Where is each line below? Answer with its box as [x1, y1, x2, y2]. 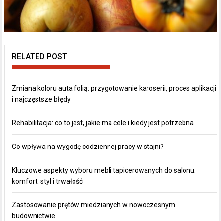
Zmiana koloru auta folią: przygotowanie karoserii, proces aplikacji [12, 84, 217, 93]
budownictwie [12, 212, 56, 220]
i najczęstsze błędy [12, 95, 71, 104]
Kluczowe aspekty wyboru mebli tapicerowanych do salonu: [12, 166, 196, 175]
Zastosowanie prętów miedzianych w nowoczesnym [12, 201, 176, 209]
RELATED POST [12, 52, 68, 62]
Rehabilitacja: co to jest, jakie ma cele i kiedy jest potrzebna [12, 119, 194, 127]
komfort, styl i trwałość [12, 177, 83, 185]
